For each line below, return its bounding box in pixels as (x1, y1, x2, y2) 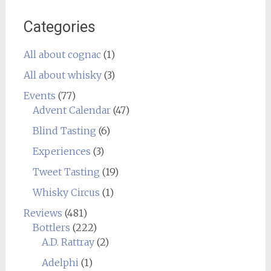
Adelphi (41, 256, 79, 269)
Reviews (23, 207, 62, 219)
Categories (23, 18, 96, 36)
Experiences (32, 145, 91, 157)
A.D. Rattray (41, 236, 94, 248)
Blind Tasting (32, 125, 96, 137)
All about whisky (23, 69, 102, 81)
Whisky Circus (32, 186, 100, 198)
